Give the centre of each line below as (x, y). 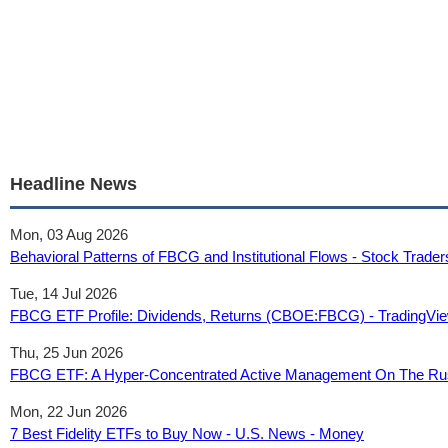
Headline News (73, 184)
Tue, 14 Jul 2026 (63, 293)
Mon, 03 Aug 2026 (69, 234)
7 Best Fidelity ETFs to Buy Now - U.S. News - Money (187, 433)
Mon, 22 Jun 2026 (68, 411)
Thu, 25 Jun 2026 (66, 352)
